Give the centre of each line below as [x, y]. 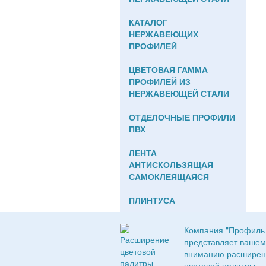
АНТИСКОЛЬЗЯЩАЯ [171, 164]
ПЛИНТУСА [152, 200]
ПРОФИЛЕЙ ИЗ [160, 81]
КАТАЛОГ [148, 22]
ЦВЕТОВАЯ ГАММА [168, 69]
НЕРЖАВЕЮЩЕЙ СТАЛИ [179, 93]
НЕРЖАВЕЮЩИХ [164, 34]
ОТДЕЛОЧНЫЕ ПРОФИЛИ [182, 117]
